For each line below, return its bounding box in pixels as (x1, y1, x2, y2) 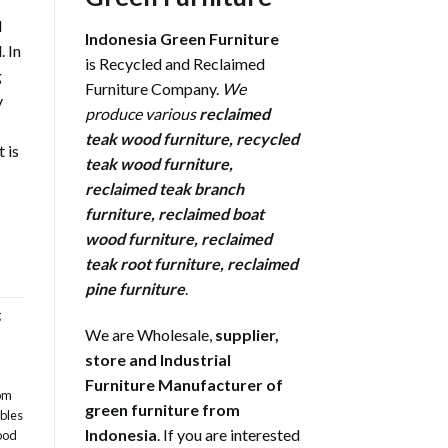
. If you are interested (156, 424, 300, 444)
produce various (84, 104, 199, 124)
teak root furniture (84, 254, 220, 274)
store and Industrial (84, 349, 231, 369)
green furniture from (84, 399, 240, 419)
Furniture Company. (84, 79, 222, 99)
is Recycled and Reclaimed (84, 54, 265, 74)
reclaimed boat (157, 204, 264, 224)
